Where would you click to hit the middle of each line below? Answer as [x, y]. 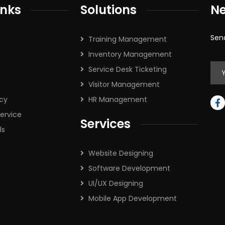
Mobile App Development [133, 198]
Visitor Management [124, 84]
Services [105, 124]
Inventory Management [130, 54]
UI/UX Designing [116, 183]
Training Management [128, 39]
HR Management [118, 99]
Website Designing [121, 153]
